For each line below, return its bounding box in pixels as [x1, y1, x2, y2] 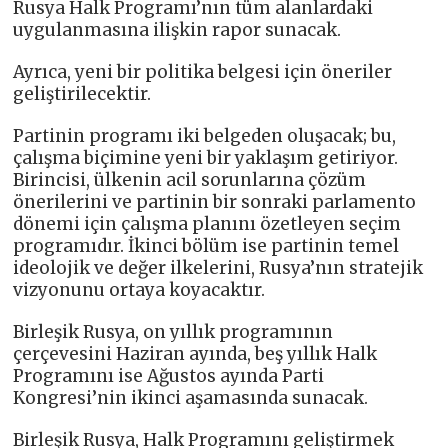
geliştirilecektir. [13, 83, 152, 106]
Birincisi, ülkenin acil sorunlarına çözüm [13, 169, 367, 192]
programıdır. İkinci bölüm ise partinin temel [13, 235, 400, 258]
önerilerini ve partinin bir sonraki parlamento [13, 191, 417, 214]
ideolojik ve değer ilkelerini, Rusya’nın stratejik [13, 257, 424, 280]
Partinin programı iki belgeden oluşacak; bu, [13, 125, 397, 148]
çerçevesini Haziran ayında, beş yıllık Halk [13, 343, 378, 366]
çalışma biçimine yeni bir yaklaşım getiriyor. [13, 147, 399, 170]
